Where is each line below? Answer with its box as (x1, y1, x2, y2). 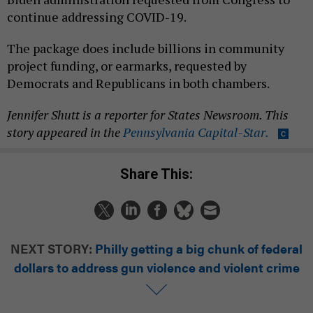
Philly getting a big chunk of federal (95, 239, 303, 257)
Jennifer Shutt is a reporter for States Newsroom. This (7, 106, 289, 124)
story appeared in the (7, 124, 123, 141)
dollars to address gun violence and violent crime (13, 258, 300, 276)
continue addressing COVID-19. (7, 8, 187, 26)
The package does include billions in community (7, 40, 284, 57)
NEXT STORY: (10, 239, 92, 257)
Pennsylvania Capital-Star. (123, 124, 268, 141)
